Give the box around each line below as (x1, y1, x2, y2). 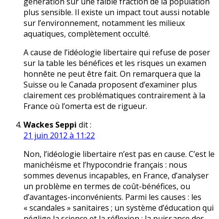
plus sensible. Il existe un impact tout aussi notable (23, 7, 210, 18)
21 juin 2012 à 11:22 (23, 130, 95, 141)
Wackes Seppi (23, 119, 77, 131)
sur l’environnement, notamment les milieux (23, 18, 185, 29)
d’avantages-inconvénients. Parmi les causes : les (23, 192, 201, 203)
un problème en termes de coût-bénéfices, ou (23, 181, 190, 192)
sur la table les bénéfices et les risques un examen (23, 58, 206, 69)
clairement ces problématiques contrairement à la (23, 90, 205, 101)
